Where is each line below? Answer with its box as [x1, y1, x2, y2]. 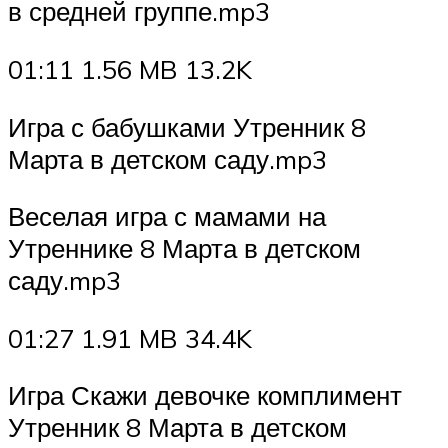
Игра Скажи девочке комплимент [8, 379, 402, 412]
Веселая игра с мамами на [8, 200, 326, 233]
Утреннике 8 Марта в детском [8, 232, 361, 265]
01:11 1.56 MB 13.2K [8, 53, 252, 86]
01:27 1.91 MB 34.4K [8, 321, 252, 354]
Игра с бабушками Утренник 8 [8, 110, 366, 143]
